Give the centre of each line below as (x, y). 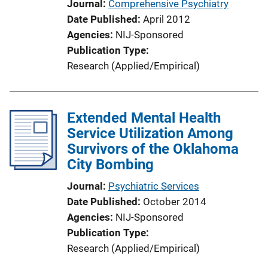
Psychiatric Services (154, 186)
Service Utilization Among (150, 133)
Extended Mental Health (144, 118)
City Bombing (110, 164)
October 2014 (175, 201)
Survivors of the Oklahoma (153, 149)
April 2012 (167, 19)
